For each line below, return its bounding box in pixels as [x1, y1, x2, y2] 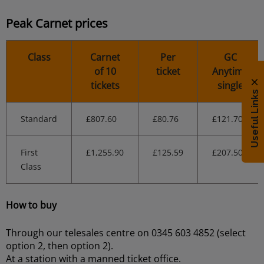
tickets [90, 79, 120, 92]
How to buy [6, 199, 57, 212]
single [217, 79, 243, 92]
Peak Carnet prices [6, 15, 108, 31]
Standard [21, 113, 57, 124]
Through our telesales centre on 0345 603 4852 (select [6, 226, 246, 239]
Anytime [212, 65, 249, 78]
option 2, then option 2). [6, 239, 113, 252]
